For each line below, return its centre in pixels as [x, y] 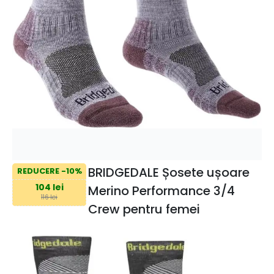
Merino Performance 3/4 [161, 191]
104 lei [49, 187]
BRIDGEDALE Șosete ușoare [168, 172]
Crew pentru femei [144, 209]
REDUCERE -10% [49, 171]
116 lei [49, 198]
